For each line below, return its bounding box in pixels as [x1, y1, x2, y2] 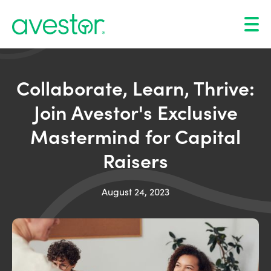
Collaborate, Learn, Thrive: [16, 74, 255, 101]
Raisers [103, 146, 168, 174]
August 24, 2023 [102, 185, 169, 198]
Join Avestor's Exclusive [33, 98, 238, 125]
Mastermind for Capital [30, 122, 241, 149]
